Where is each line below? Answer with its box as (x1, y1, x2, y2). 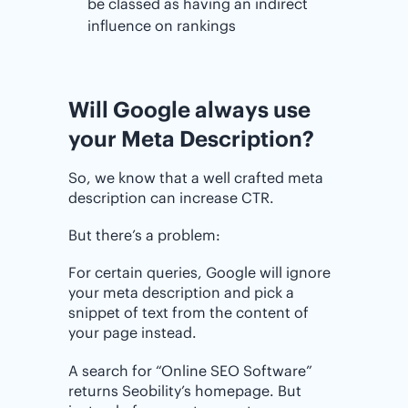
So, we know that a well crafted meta (68, 168, 323, 187)
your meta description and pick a (68, 283, 294, 302)
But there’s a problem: (68, 226, 220, 245)
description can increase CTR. (68, 188, 274, 207)
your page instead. (68, 323, 197, 342)
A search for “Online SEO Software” (68, 361, 312, 380)
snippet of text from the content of (68, 303, 309, 322)
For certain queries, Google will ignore (68, 263, 331, 282)
